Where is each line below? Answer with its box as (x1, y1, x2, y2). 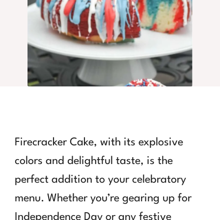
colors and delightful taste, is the (15, 155, 173, 166)
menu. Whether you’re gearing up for (15, 192, 192, 204)
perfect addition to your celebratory (15, 174, 186, 185)
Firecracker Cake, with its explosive (15, 137, 183, 148)
